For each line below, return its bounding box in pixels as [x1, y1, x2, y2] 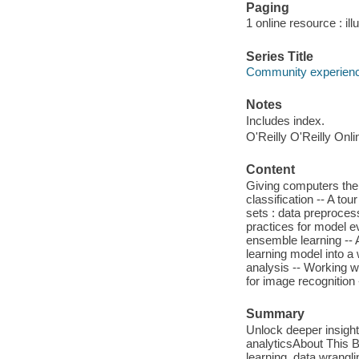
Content [245, 163, 295, 177]
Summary [245, 307, 305, 321]
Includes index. [245, 113, 325, 127]
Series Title [245, 49, 313, 63]
